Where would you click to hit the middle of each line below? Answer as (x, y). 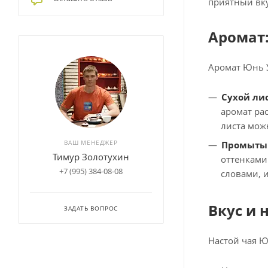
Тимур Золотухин (91, 157)
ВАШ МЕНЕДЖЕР (91, 142)
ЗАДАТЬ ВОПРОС (91, 208)
